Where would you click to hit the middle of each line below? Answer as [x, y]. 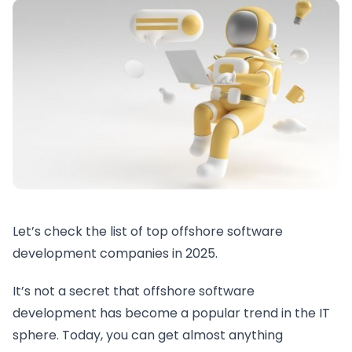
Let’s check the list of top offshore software [148, 231]
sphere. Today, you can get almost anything [148, 335]
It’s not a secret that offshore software [134, 291]
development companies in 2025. [115, 253]
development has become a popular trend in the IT [171, 313]
